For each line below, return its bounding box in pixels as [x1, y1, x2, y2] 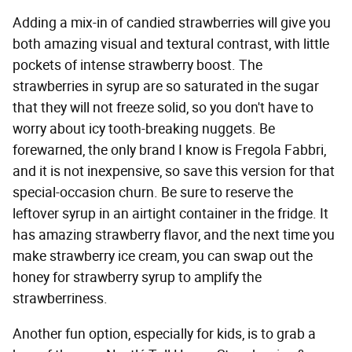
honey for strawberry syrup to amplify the [13, 269, 262, 287]
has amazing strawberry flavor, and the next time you [13, 226, 335, 244]
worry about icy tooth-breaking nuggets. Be [13, 120, 275, 138]
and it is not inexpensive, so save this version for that [13, 163, 335, 181]
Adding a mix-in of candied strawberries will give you [13, 14, 331, 32]
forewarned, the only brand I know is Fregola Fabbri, [13, 141, 326, 159]
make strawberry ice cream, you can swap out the [13, 247, 313, 266]
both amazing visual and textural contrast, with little [13, 35, 329, 53]
